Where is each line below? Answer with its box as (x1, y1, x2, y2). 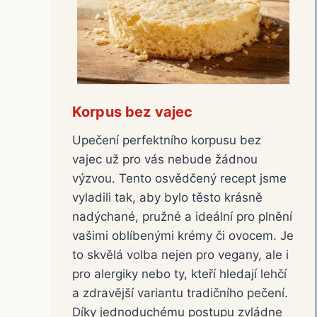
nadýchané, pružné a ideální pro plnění (72, 209, 292, 224)
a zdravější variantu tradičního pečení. (72, 285, 288, 300)
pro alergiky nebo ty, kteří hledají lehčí (72, 266, 287, 281)
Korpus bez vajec (72, 103, 193, 120)
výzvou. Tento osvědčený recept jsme (72, 171, 287, 185)
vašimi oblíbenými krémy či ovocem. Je (72, 228, 294, 243)
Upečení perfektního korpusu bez (72, 132, 261, 147)
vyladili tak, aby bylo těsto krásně (72, 190, 263, 204)
